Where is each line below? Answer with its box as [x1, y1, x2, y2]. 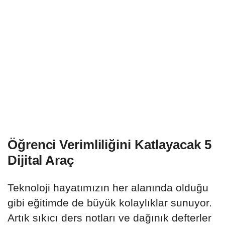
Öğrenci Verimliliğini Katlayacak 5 [8, 137, 211, 152]
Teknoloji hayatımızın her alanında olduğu [8, 181, 208, 193]
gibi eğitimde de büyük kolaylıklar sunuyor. [8, 196, 212, 208]
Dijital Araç [8, 152, 74, 168]
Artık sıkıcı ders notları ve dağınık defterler [8, 211, 211, 223]
